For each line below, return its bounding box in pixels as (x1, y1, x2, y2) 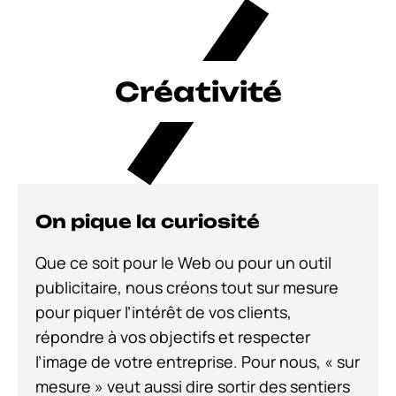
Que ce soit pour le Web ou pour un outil (35, 252, 331, 274)
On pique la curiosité (35, 210, 260, 233)
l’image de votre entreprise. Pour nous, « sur (35, 351, 360, 373)
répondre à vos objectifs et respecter (35, 326, 310, 348)
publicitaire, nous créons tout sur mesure (35, 277, 339, 299)
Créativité (98, 75, 266, 109)
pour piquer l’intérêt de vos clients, (35, 301, 292, 324)
